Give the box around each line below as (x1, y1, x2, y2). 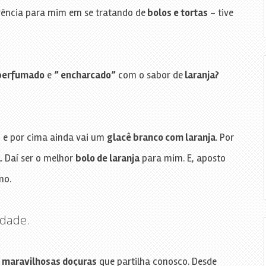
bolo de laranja (75, 151, 140, 164)
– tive (207, 6, 233, 19)
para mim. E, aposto (139, 151, 226, 164)
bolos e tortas (145, 6, 208, 19)
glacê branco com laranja (106, 131, 216, 144)
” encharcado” (53, 68, 116, 81)
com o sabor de (115, 68, 183, 81)
